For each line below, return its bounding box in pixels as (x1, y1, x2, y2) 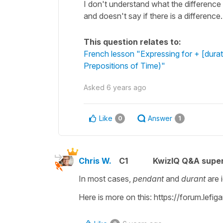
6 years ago (107, 83, 146, 92)
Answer (148, 113, 172, 122)
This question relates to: (84, 36, 181, 47)
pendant (133, 173, 166, 184)
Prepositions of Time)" (84, 60, 165, 71)
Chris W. (79, 155, 111, 166)
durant (181, 173, 208, 184)
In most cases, (79, 173, 133, 184)
